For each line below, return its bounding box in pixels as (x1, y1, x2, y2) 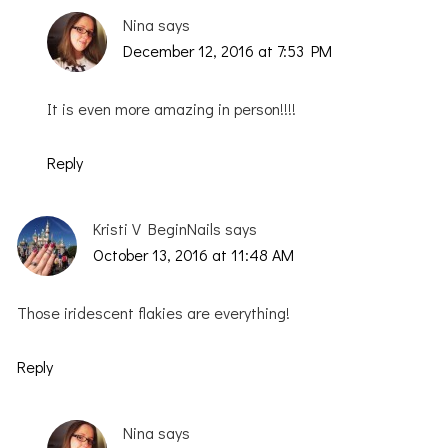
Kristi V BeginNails (93, 217, 222, 239)
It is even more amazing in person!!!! (47, 97, 297, 119)
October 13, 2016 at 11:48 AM (93, 243, 295, 265)
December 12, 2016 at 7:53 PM (123, 39, 333, 61)
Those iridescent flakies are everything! (17, 301, 291, 323)
